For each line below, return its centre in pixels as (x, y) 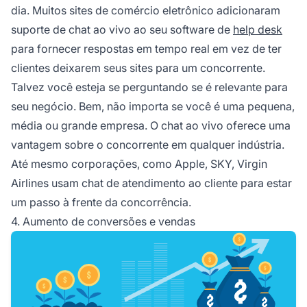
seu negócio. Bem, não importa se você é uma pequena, (153, 106)
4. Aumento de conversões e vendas (103, 221)
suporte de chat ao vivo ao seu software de (122, 29)
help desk (258, 29)
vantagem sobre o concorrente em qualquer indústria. (148, 144)
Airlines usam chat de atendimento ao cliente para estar (151, 183)
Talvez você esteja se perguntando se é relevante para (149, 87)
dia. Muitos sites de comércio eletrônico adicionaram (146, 10)
